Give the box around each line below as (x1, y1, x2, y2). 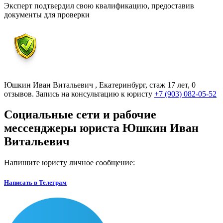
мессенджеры (4, 121, 77, 135)
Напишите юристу (4, 158, 69, 167)
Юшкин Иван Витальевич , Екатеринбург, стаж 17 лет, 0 (4, 80, 196, 89)
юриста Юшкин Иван (77, 121, 199, 135)
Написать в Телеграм (4, 178, 67, 186)
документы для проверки (4, 10, 90, 19)
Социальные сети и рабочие (4, 108, 156, 121)
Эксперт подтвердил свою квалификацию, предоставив (4, 1, 194, 10)
